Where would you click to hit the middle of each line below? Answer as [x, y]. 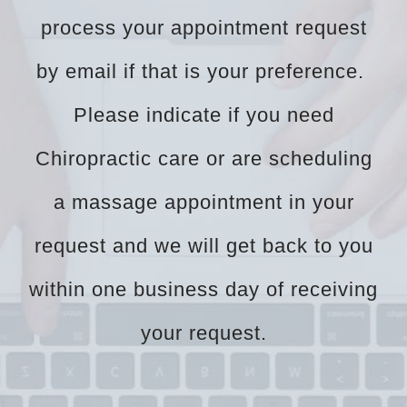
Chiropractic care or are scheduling [203, 159]
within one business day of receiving [203, 290]
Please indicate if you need [203, 115]
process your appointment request [203, 28]
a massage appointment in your [203, 203]
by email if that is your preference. [203, 72]
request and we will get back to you [203, 246]
